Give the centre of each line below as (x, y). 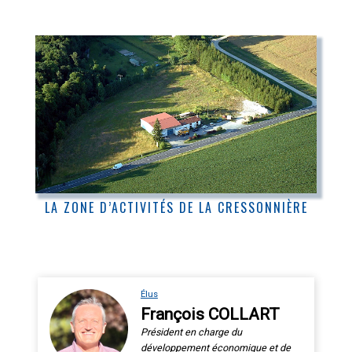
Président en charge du (191, 332)
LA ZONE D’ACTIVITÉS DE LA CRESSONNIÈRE (176, 207)
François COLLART (210, 314)
